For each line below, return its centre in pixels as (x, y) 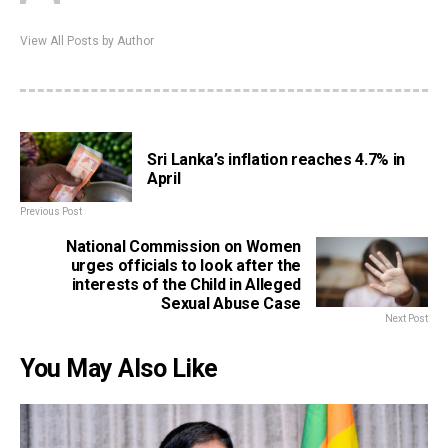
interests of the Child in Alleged (186, 285)
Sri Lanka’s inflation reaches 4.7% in (276, 160)
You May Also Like (119, 369)
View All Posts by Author (87, 41)
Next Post (406, 319)
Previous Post (51, 212)
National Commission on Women (183, 247)
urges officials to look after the (185, 266)
